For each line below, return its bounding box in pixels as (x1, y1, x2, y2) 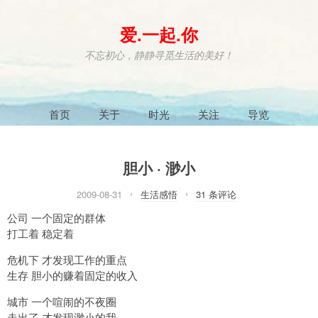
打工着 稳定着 (7, 225, 74, 241)
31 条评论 (195, 187, 236, 201)
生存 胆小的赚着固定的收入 (7, 267, 138, 283)
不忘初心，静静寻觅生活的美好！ (84, 48, 234, 62)
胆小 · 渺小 (123, 157, 195, 179)
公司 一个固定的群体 (7, 209, 106, 225)
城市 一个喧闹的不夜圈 (7, 293, 116, 309)
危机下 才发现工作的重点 (7, 251, 127, 267)
